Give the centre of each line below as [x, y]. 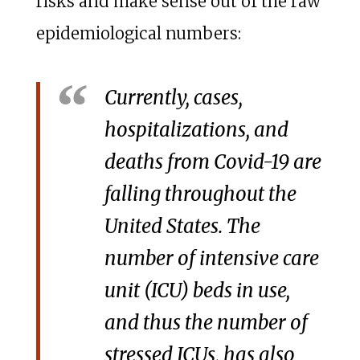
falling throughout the [200, 194]
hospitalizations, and [196, 130]
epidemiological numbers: [138, 34]
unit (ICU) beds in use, [197, 291]
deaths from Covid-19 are [213, 162]
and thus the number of [206, 323]
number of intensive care [211, 259]
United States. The [182, 227]
